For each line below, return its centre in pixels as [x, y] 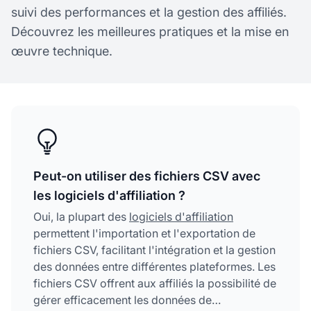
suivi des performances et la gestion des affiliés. [149, 12]
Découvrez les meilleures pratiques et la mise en [150, 31]
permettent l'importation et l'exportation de [144, 233]
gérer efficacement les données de [123, 300]
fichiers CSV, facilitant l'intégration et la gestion [154, 250]
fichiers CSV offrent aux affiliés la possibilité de [155, 283]
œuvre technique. [62, 51]
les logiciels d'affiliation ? [109, 195]
